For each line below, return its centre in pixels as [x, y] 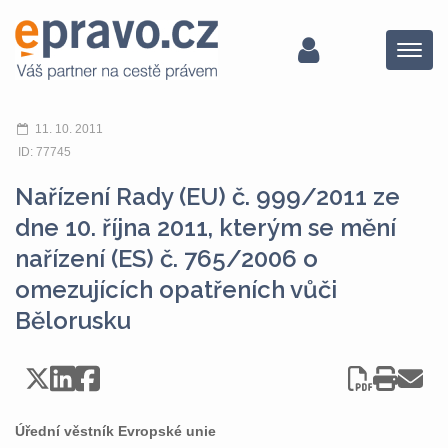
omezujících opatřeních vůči [176, 289]
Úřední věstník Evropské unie [115, 431]
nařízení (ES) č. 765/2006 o [166, 258]
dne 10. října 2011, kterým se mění [205, 227]
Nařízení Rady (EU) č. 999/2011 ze [207, 196]
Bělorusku [73, 320]
